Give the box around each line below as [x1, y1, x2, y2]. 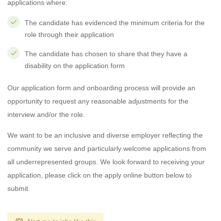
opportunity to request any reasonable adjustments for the [7, 97, 188, 105]
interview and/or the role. [7, 110, 85, 118]
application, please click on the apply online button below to [7, 171, 192, 179]
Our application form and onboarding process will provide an [7, 84, 195, 92]
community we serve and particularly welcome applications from [7, 145, 206, 152]
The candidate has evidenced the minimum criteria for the [25, 19, 205, 27]
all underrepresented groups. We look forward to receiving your [7, 158, 205, 166]
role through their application [25, 31, 114, 38]
